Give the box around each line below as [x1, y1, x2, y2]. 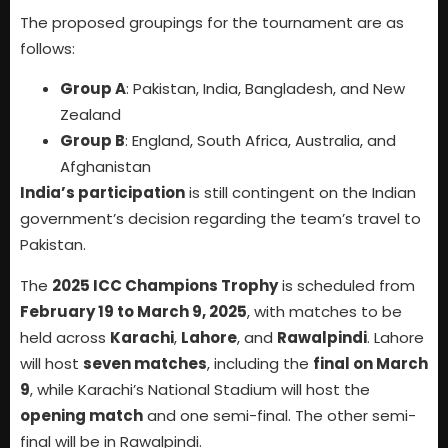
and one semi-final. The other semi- [143, 404, 416, 426]
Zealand [60, 104, 121, 126]
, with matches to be [247, 300, 402, 322]
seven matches [83, 352, 207, 374]
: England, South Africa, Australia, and [125, 130, 396, 152]
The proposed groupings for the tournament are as [20, 11, 404, 33]
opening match [20, 404, 143, 426]
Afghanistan [60, 156, 151, 178]
